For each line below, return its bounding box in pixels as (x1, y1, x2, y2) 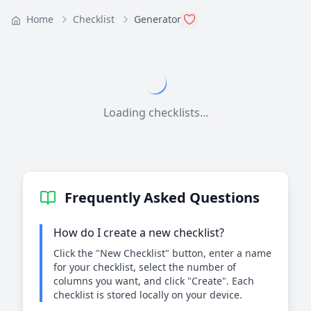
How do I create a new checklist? (53, 225, 224, 240)
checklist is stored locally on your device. (53, 288, 242, 301)
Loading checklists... (103, 105, 208, 120)
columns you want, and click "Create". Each (53, 274, 254, 287)
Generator (134, 12, 181, 26)
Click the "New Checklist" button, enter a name (53, 246, 271, 260)
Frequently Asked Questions (65, 188, 260, 207)
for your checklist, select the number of (53, 260, 236, 274)
